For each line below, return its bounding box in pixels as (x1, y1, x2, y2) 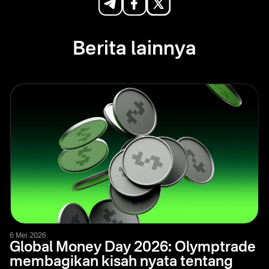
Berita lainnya (73, 40, 196, 59)
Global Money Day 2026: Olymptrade (10, 240, 256, 255)
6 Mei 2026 (10, 232, 46, 240)
